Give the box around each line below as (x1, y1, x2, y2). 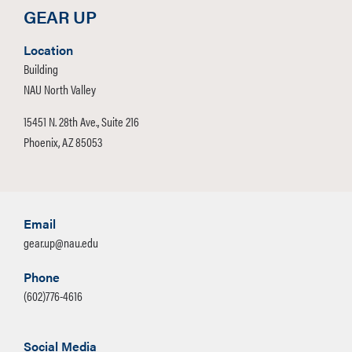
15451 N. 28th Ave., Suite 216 (24, 112, 139, 130)
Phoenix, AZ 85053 (24, 132, 102, 151)
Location (24, 40, 73, 59)
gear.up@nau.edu (24, 233, 98, 251)
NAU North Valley (24, 79, 96, 98)
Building (24, 59, 58, 78)
